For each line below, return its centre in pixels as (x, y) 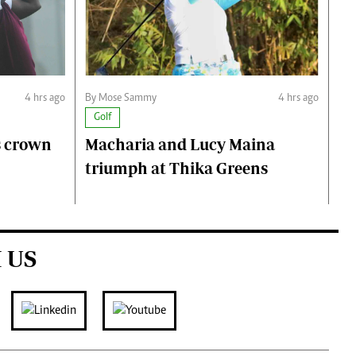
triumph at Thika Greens (176, 168)
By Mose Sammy (121, 99)
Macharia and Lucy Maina (180, 145)
